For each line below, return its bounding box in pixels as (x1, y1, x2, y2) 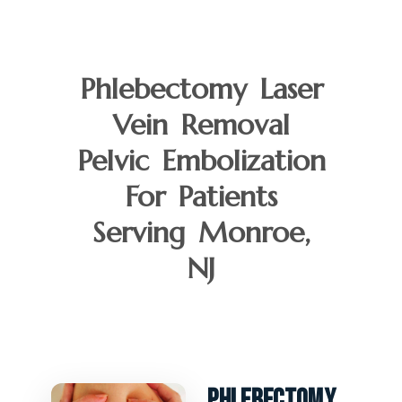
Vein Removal (112, 106, 290, 143)
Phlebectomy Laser (79, 70, 323, 107)
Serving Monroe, (92, 214, 310, 250)
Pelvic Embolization (76, 142, 326, 179)
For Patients (125, 178, 277, 214)
